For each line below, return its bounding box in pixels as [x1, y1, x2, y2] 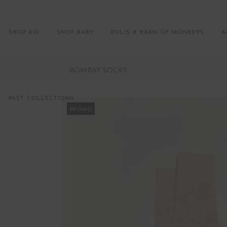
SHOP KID [9, 30, 40, 35]
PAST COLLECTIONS [9, 96, 74, 101]
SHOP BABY [57, 30, 94, 35]
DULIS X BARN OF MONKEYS [111, 30, 204, 35]
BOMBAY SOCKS [69, 67, 127, 74]
